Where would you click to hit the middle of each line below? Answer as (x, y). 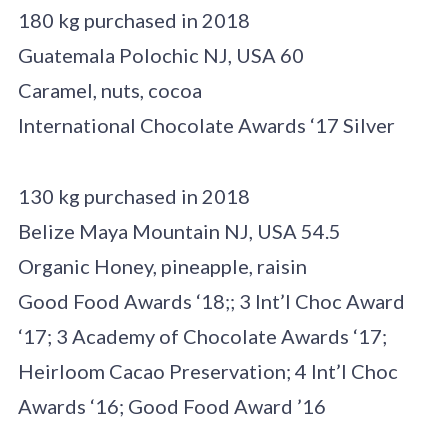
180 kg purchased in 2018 (133, 19)
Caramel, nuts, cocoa (109, 89)
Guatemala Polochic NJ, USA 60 (160, 54)
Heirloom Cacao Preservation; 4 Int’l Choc (207, 370)
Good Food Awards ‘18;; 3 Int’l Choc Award (211, 300)
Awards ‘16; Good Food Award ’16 (171, 405)
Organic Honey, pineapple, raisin (162, 265)
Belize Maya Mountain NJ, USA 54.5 (179, 230)
